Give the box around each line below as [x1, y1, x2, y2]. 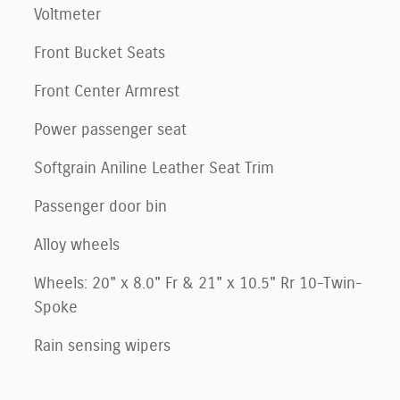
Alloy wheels [34, 237, 120, 254]
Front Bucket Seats [34, 45, 165, 62]
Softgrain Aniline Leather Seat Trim [34, 160, 274, 177]
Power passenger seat [34, 121, 187, 138]
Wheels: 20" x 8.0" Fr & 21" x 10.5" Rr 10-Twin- [34, 275, 363, 292]
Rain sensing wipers [34, 337, 171, 354]
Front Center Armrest [34, 83, 179, 100]
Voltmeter [34, 6, 101, 23]
